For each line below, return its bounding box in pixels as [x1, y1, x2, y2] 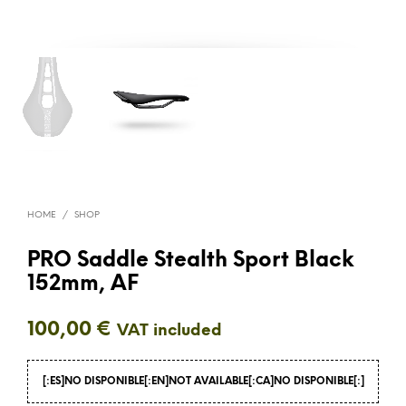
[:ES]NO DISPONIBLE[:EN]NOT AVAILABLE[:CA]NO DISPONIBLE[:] [42, 376, 364, 388]
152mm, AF [27, 274, 139, 296]
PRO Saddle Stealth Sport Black [27, 250, 354, 273]
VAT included [117, 323, 222, 340]
